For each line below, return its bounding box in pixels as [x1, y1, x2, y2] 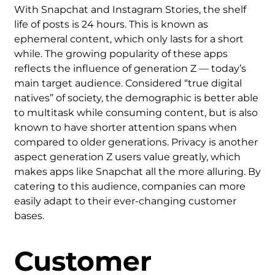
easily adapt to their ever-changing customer [14, 195, 236, 207]
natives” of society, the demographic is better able [14, 91, 258, 104]
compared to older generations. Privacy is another [14, 136, 258, 148]
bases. [14, 209, 44, 222]
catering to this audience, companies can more [14, 180, 246, 192]
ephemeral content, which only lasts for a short [14, 33, 244, 45]
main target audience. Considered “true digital [14, 77, 242, 89]
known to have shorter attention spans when [14, 121, 237, 133]
